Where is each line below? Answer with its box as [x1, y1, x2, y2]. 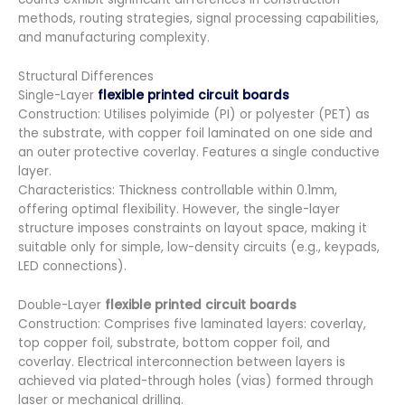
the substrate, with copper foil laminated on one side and [18, 124, 372, 142]
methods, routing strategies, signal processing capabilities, [18, 9, 379, 27]
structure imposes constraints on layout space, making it [18, 219, 367, 237]
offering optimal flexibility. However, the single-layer [18, 200, 340, 218]
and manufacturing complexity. [18, 28, 210, 46]
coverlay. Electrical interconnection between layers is [18, 353, 345, 371]
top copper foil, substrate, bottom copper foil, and [18, 334, 330, 352]
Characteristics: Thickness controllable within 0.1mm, [18, 181, 337, 199]
